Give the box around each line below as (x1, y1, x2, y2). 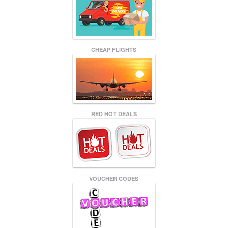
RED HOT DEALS (91, 110, 137, 118)
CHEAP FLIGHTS (91, 45, 137, 53)
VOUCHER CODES (89, 174, 139, 182)
